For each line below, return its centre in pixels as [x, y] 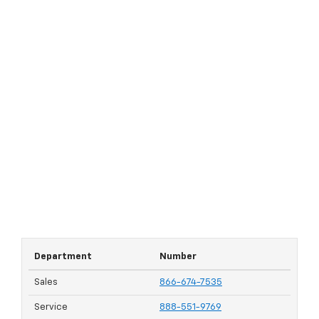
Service [51, 308]
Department [63, 257]
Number [178, 257]
